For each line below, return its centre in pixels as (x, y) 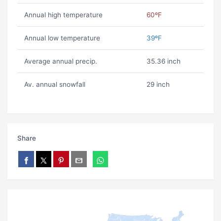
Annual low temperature (62, 38)
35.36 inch (163, 61)
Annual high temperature (63, 15)
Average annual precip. (60, 61)
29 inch (158, 85)
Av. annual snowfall (55, 85)
